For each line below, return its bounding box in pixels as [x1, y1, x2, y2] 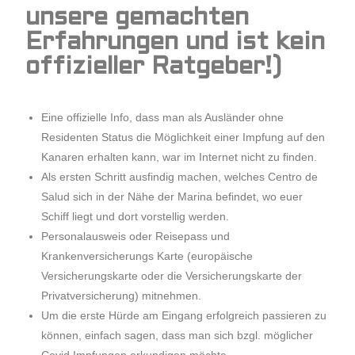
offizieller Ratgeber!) [25, 56, 282, 79]
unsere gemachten [25, 7, 250, 30]
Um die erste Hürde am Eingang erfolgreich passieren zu [41, 309, 327, 322]
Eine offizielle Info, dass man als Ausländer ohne [41, 111, 284, 124]
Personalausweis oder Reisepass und [41, 230, 231, 242]
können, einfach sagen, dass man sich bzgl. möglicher [41, 329, 314, 342]
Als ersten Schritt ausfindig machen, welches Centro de [41, 170, 319, 183]
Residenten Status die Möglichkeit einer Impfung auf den [41, 131, 326, 143]
